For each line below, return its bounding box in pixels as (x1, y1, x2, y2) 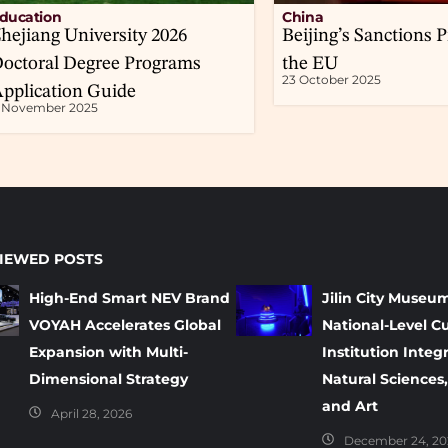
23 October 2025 (282, 72, 382, 88)
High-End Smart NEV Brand (28, 289, 230, 308)
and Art (322, 397, 379, 416)
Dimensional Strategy (28, 370, 188, 389)
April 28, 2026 (50, 406, 132, 422)
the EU (282, 55, 339, 75)
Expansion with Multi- (28, 343, 188, 362)
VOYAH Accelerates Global (28, 316, 221, 335)
